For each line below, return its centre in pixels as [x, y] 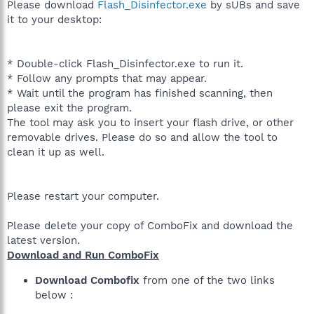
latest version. [43, 240]
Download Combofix [87, 280]
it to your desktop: [54, 20]
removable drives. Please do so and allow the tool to [142, 137]
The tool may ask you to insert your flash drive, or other [150, 123]
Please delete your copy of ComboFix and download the [150, 226]
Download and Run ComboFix [83, 255]
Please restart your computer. [83, 196]
